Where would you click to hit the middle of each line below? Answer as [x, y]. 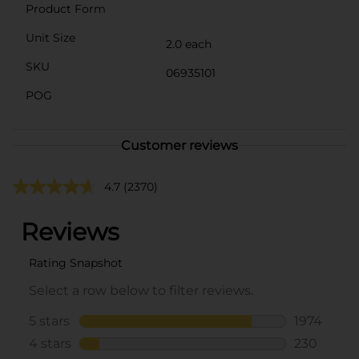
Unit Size [50, 37]
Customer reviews [179, 145]
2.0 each [189, 44]
